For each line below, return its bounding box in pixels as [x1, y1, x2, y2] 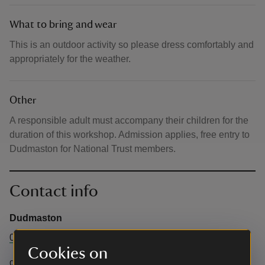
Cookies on [28, 245, 108, 261]
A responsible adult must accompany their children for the [9, 115, 248, 125]
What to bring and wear [9, 20, 117, 30]
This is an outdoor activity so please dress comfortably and [9, 40, 254, 50]
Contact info [9, 183, 98, 199]
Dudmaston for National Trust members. [9, 144, 176, 154]
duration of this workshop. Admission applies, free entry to [9, 130, 250, 140]
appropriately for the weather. [9, 54, 131, 64]
